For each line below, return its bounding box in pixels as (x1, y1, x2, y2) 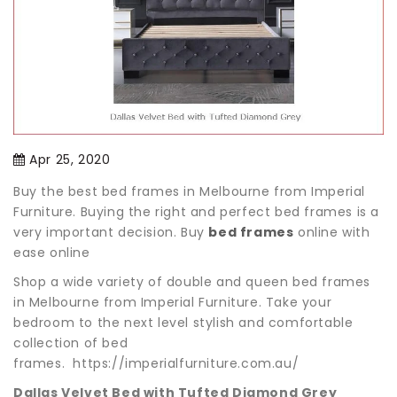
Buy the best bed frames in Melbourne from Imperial (13, 183, 366, 201)
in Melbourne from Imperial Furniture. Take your (13, 293, 332, 312)
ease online (13, 244, 95, 262)
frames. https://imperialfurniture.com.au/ (13, 354, 300, 373)
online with (293, 223, 370, 242)
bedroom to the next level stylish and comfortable (13, 314, 354, 332)
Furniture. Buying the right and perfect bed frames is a (13, 203, 380, 222)
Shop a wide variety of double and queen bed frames (13, 273, 371, 292)
